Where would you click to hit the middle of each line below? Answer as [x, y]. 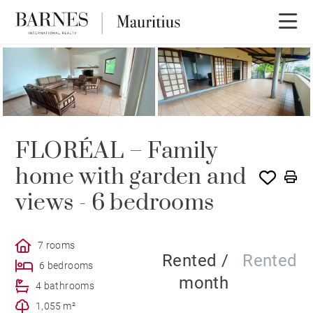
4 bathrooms [65, 286]
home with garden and [131, 177]
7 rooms [56, 246]
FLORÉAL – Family [117, 152]
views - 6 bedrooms [115, 203]
